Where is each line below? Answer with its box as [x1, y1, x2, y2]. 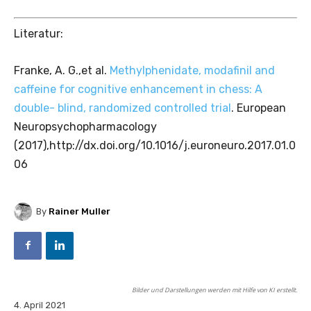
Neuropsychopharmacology [14, 119, 157, 133]
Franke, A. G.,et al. [14, 63, 110, 77]
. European [231, 101, 286, 115]
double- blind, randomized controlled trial [14, 101, 231, 115]
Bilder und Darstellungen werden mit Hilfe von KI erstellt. [132, 285, 297, 294]
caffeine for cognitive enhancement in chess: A [14, 82, 262, 96]
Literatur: [14, 26, 63, 40]
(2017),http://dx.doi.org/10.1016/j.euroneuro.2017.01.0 [14, 138, 296, 152]
